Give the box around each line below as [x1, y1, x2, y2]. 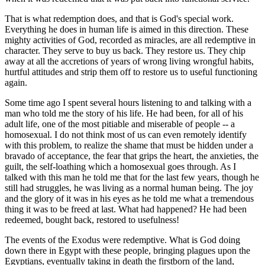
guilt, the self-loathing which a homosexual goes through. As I [5, 161, 236, 172]
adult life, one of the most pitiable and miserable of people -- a [5, 119, 235, 130]
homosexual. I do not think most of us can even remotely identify [5, 130, 247, 140]
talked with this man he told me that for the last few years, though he [5, 172, 259, 183]
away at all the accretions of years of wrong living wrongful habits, [5, 56, 254, 67]
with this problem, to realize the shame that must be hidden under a [5, 140, 253, 151]
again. [5, 77, 27, 88]
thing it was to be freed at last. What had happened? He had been [5, 204, 247, 215]
